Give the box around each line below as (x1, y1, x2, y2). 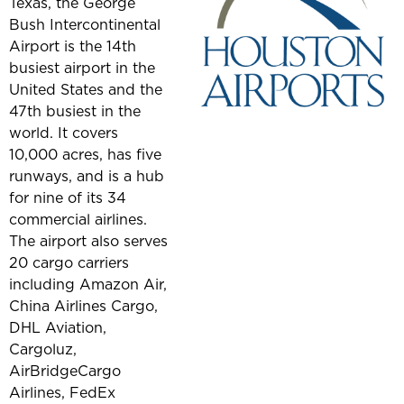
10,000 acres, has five (9, 144, 161, 165)
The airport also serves (9, 231, 168, 252)
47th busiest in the (9, 101, 141, 122)
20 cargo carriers (9, 252, 129, 273)
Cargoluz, (9, 339, 77, 360)
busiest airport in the (9, 58, 155, 78)
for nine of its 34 (9, 188, 126, 208)
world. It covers (9, 123, 118, 143)
